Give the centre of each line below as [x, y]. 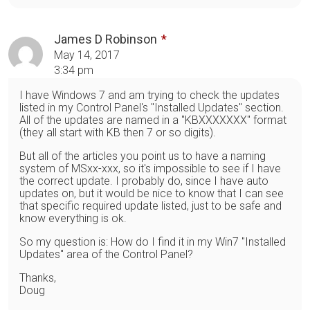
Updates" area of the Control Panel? [106, 254]
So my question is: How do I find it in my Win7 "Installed [153, 241]
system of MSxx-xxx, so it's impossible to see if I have [150, 168]
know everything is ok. [73, 218]
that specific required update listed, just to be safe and [151, 206]
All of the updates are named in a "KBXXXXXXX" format [153, 120]
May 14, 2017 [87, 55]
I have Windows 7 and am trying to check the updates [149, 95]
